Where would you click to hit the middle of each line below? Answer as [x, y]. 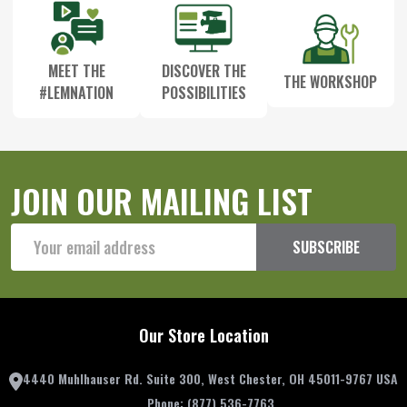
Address [34, 256]
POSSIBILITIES [203, 92]
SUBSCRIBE [326, 247]
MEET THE [76, 70]
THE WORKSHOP [331, 81]
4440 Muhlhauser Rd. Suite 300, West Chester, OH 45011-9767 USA [210, 378]
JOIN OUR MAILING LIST [162, 200]
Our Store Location [203, 335]
